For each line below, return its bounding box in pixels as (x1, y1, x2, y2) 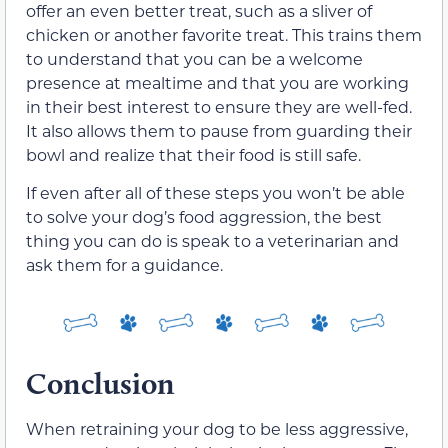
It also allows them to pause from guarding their (26, 119, 412, 141)
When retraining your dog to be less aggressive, (26, 418, 408, 440)
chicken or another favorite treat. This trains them (26, 23, 422, 45)
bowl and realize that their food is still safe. (26, 143, 361, 165)
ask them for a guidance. (26, 254, 223, 276)
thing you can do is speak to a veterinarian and (26, 230, 399, 252)
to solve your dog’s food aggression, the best (26, 206, 382, 228)
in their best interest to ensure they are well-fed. (26, 95, 412, 117)
